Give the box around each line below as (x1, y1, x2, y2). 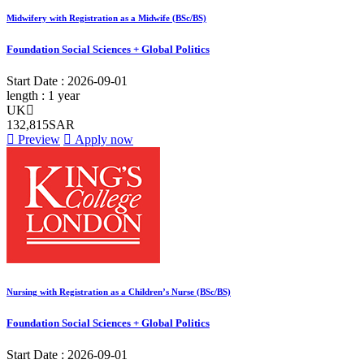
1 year (48, 89, 80, 103)
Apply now (71, 132, 133, 147)
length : (6, 89, 48, 103)
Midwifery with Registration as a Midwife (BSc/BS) (6, 12, 206, 23)
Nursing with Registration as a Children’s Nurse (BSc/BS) (6, 287, 231, 297)
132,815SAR (6, 118, 75, 132)
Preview (15, 132, 60, 147)
